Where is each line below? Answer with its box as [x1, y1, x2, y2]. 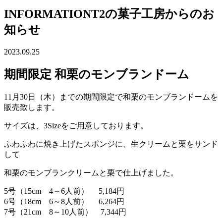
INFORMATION [4, 7, 91, 20]
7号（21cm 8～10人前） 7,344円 [4, 207, 126, 216]
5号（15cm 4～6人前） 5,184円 [4, 186, 124, 195]
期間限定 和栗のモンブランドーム [4, 67, 189, 81]
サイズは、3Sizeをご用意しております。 [4, 121, 148, 130]
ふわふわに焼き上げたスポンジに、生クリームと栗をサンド [4, 139, 218, 148]
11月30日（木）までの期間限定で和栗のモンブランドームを [4, 92, 218, 101]
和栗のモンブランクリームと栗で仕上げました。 [4, 168, 178, 177]
